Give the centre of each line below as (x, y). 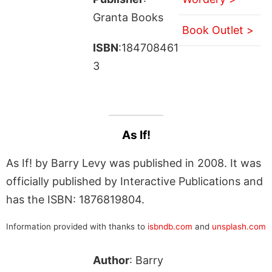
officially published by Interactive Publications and (134, 181)
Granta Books (128, 17)
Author (111, 260)
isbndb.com (170, 226)
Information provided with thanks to (77, 226)
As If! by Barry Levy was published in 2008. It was (134, 163)
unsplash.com (239, 226)
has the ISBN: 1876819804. (75, 199)
